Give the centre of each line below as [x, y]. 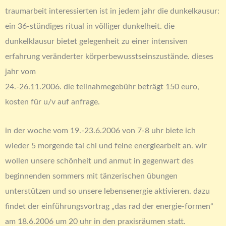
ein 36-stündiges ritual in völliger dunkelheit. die [90, 26]
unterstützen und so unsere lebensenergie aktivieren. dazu [107, 191]
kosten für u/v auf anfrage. [52, 102]
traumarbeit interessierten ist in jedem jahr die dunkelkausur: [112, 11]
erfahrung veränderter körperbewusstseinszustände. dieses [109, 57]
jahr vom [20, 72]
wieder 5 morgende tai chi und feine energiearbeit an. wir [106, 146]
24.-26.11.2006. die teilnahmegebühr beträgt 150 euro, [102, 87]
